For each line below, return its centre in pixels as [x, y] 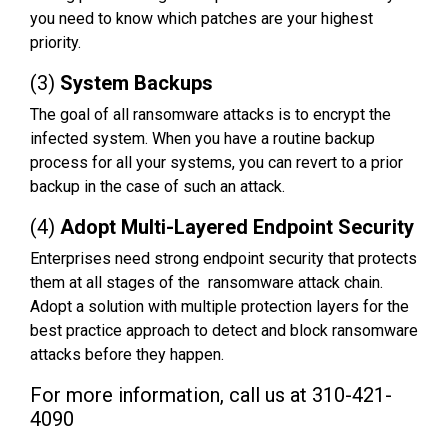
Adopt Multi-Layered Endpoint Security [237, 226]
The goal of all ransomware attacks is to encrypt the [210, 114]
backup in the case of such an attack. [157, 186]
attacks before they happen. [127, 354]
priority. [55, 42]
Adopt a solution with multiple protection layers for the [219, 306]
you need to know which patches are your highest [201, 18]
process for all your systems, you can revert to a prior [216, 162]
